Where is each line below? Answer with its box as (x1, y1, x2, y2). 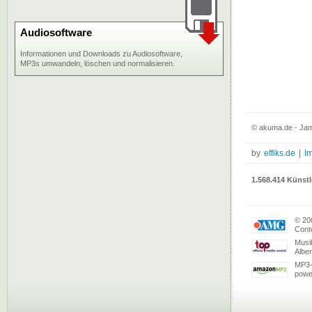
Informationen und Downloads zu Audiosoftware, (20, 49, 182, 58)
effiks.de (264, 148, 295, 158)
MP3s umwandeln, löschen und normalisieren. (20, 59, 175, 68)
